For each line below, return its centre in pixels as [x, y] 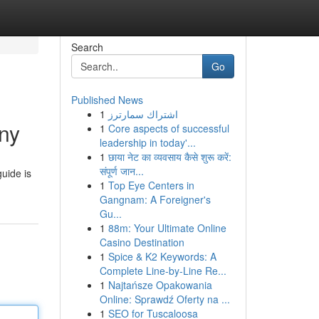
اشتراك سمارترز [143, 114]
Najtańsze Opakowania [160, 285]
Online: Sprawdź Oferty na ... [164, 299]
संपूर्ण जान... [121, 171]
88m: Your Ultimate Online [167, 228]
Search [87, 47]
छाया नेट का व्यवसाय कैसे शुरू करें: [169, 157]
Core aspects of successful [168, 128]
